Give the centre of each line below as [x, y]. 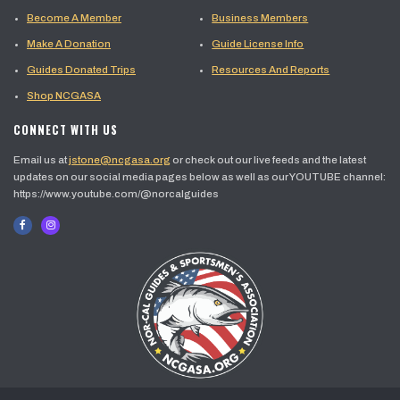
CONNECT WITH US [66, 130]
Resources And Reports [271, 70]
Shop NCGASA [64, 96]
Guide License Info [258, 44]
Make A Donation [69, 44]
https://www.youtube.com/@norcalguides [116, 194]
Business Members [260, 18]
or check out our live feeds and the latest [268, 160]
